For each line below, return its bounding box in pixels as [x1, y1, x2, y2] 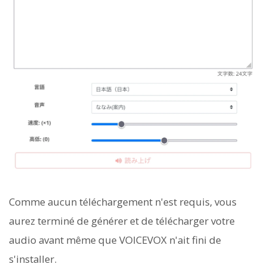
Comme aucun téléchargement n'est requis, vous [9, 195, 237, 209]
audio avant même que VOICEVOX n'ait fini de [9, 233, 221, 247]
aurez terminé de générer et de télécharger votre [9, 214, 235, 228]
